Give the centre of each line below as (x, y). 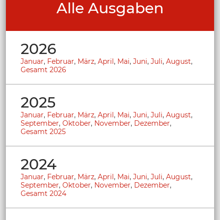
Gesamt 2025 (43, 131)
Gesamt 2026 (43, 69)
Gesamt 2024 (43, 193)
